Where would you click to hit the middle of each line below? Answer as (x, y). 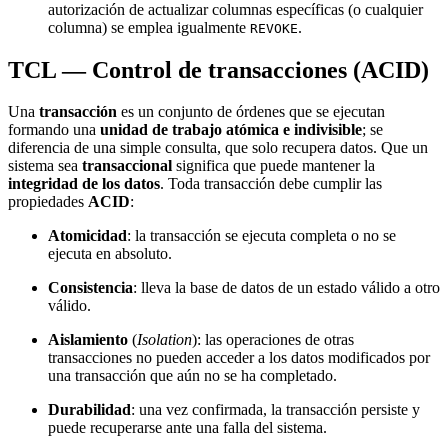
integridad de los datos (84, 184)
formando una (54, 130)
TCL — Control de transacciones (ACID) (218, 69)
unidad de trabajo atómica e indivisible (231, 130)
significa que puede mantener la (273, 166)
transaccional (127, 166)
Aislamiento (88, 340)
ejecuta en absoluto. (110, 254)
